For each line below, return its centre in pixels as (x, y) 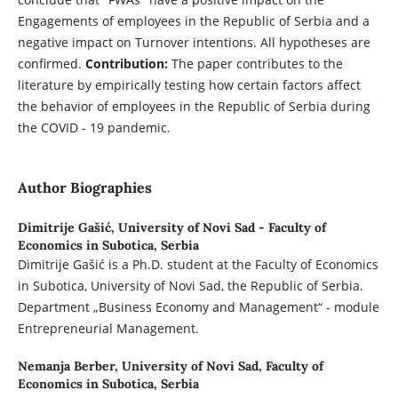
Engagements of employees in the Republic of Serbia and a (193, 21)
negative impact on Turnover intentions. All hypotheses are (194, 43)
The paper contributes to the (255, 64)
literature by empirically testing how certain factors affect (189, 85)
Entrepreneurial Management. (108, 329)
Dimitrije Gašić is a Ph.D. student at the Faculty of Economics (198, 265)
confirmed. (51, 64)
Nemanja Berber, (69, 366)
